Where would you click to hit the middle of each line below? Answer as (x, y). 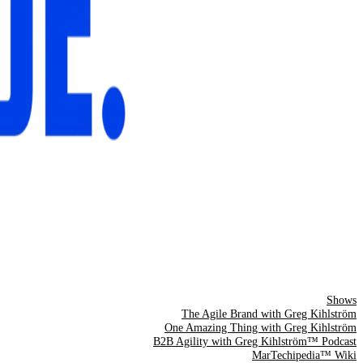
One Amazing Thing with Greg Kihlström (261, 328)
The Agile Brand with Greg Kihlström (269, 314)
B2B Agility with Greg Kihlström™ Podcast (255, 342)
